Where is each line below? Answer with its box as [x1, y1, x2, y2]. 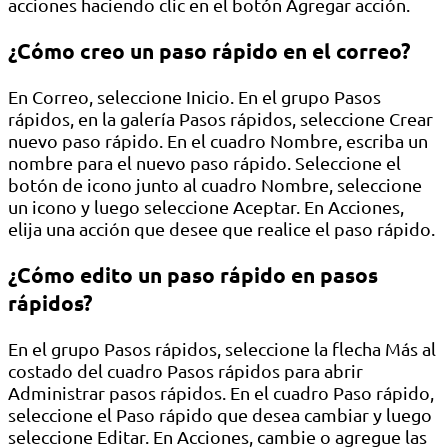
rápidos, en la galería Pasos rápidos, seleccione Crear [8, 107, 433, 129]
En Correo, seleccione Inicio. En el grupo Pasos [8, 85, 381, 107]
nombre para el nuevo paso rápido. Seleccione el [8, 151, 401, 173]
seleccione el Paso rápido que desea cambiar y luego [8, 403, 432, 425]
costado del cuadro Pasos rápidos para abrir [8, 359, 363, 381]
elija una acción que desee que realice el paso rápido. [8, 217, 435, 239]
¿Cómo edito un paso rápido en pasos [8, 260, 378, 288]
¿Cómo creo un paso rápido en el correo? [8, 36, 411, 64]
